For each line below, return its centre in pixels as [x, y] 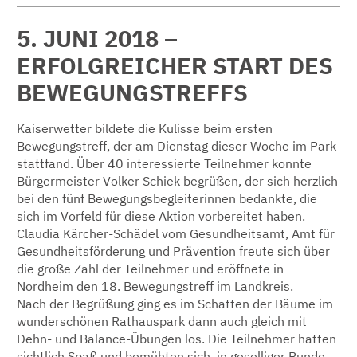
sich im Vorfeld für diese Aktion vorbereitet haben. [161, 216]
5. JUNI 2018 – [97, 38]
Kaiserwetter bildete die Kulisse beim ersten [145, 128]
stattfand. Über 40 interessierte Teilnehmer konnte [164, 163]
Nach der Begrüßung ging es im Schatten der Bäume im [175, 303]
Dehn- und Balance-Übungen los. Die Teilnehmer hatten [177, 338]
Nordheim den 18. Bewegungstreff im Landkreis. [155, 286]
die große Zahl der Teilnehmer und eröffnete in [150, 268]
